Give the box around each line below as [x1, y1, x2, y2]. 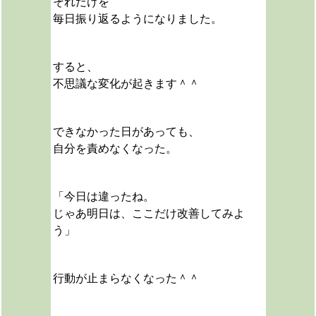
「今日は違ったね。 [52, 190, 154, 202]
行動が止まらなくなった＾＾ [52, 272, 200, 284]
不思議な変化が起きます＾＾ [52, 78, 200, 90]
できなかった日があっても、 [52, 126, 200, 138]
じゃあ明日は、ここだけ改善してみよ [52, 207, 245, 219]
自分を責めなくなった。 [52, 142, 177, 154]
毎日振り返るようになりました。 [52, 13, 222, 25]
